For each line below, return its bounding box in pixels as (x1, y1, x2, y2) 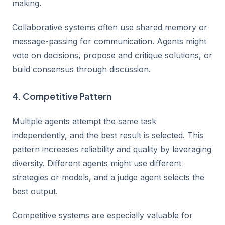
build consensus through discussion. (12, 64, 151, 74)
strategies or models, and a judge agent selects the (12, 172, 204, 182)
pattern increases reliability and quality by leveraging (12, 144, 211, 154)
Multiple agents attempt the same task (12, 116, 156, 126)
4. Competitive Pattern (12, 90, 111, 102)
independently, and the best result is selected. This (12, 130, 203, 140)
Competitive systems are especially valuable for (12, 210, 193, 220)
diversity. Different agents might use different (12, 158, 181, 168)
